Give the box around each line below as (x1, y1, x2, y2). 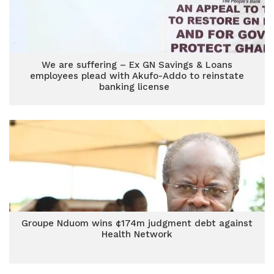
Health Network (102, 229, 172, 240)
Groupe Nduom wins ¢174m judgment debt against (21, 218, 253, 229)
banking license (98, 81, 176, 92)
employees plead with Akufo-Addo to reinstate (30, 70, 244, 81)
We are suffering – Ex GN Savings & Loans (42, 59, 232, 70)
